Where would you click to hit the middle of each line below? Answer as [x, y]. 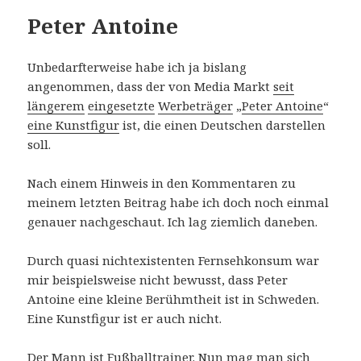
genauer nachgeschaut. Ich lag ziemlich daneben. [173, 222]
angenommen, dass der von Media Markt [151, 87]
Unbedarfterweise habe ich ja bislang [137, 67]
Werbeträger [196, 106]
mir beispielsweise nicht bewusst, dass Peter [158, 280]
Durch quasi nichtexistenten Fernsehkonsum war [174, 261]
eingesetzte [122, 106]
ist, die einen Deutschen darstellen [223, 125]
